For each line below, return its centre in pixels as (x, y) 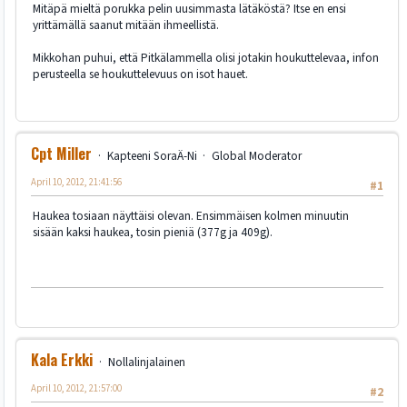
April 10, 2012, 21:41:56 (76, 182)
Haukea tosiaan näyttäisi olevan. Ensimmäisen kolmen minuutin (191, 216)
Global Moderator (257, 155)
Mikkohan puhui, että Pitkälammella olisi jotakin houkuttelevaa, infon (206, 58)
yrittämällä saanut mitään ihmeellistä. (126, 25)
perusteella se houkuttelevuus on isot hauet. (140, 74)
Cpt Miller (61, 153)
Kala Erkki (62, 359)
